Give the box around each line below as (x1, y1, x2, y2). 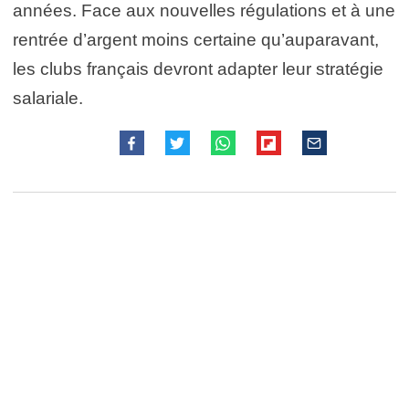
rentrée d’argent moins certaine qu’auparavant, (13, 29, 379, 49)
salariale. (13, 88, 83, 108)
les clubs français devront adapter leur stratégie (13, 58, 383, 79)
